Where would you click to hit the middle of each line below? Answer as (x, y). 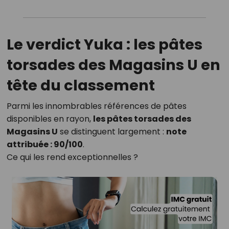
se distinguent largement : (112, 132)
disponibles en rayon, (50, 119)
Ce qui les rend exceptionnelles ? (72, 157)
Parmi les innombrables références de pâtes (96, 106)
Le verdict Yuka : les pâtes (104, 44)
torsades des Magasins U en (113, 65)
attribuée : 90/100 (44, 144)
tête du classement (81, 85)
